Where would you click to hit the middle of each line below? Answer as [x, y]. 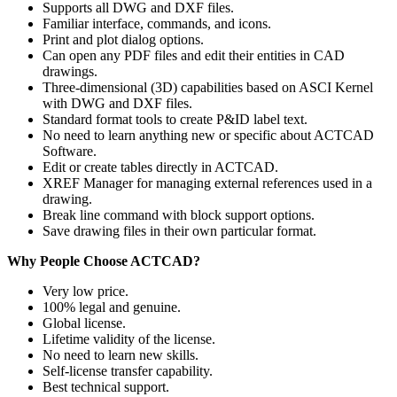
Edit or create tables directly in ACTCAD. [160, 167]
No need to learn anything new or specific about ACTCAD [208, 135]
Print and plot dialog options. [123, 39]
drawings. [70, 71]
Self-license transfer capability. [128, 370]
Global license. [84, 323]
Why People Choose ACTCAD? [104, 261]
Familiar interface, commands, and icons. [157, 23]
